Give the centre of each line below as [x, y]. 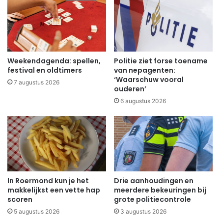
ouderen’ [130, 89]
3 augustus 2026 [143, 212]
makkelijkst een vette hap [54, 190]
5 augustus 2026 [37, 212]
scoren [20, 200]
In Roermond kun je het [48, 181]
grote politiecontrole [152, 200]
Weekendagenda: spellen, [54, 61]
